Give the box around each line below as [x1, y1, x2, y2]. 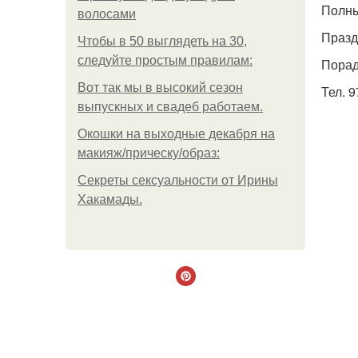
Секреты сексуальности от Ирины [78, 173, 278, 187]
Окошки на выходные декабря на [78, 127, 275, 141]
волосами [78, 7, 136, 21]
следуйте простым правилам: [78, 54, 253, 67]
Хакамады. [78, 193, 142, 206]
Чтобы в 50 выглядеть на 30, [78, 34, 247, 48]
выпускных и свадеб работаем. [78, 100, 263, 113]
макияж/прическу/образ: [78, 146, 220, 160]
